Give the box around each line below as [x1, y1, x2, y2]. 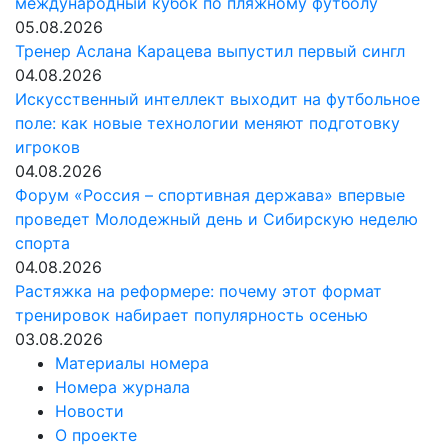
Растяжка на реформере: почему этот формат [15, 281, 382, 301]
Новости [55, 401, 124, 421]
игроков [15, 137, 80, 157]
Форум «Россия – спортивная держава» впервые [15, 185, 405, 205]
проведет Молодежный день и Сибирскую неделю [15, 209, 418, 229]
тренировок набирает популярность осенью [15, 305, 368, 325]
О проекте [55, 425, 137, 445]
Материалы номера [55, 353, 209, 373]
